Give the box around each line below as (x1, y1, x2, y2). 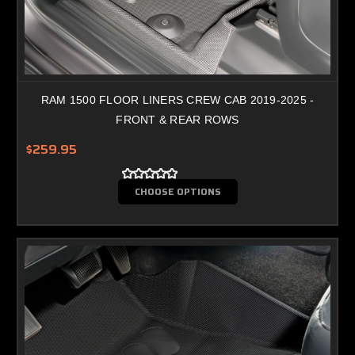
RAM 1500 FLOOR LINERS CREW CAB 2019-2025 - (40, 93, 315, 106)
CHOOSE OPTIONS (134, 183, 221, 199)
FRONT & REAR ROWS (116, 113, 239, 126)
